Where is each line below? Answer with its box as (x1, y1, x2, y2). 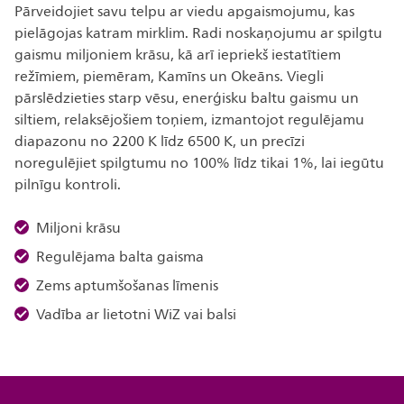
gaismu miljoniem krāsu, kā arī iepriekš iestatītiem (14, 43, 341, 67)
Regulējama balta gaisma (36, 245, 204, 269)
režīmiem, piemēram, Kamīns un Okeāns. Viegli (14, 65, 324, 88)
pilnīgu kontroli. (14, 173, 124, 197)
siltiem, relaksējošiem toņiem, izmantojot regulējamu (14, 108, 364, 132)
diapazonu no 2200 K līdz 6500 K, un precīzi (14, 130, 305, 153)
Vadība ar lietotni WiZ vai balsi (36, 303, 236, 326)
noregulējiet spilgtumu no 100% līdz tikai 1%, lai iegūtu (14, 151, 384, 175)
